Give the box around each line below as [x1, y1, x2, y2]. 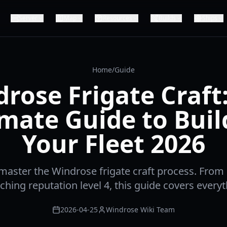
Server [18, 14, 37, 22]
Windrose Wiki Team [106, 205, 175, 214]
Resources [102, 14, 132, 22]
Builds [158, 14, 176, 22]
